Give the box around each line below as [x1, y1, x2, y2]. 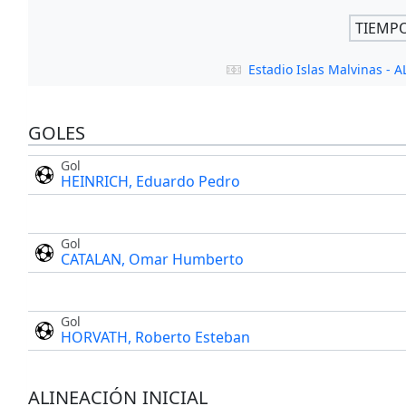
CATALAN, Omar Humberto [60, 249, 244, 270]
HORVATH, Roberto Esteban [60, 327, 250, 348]
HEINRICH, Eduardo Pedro [60, 171, 240, 192]
